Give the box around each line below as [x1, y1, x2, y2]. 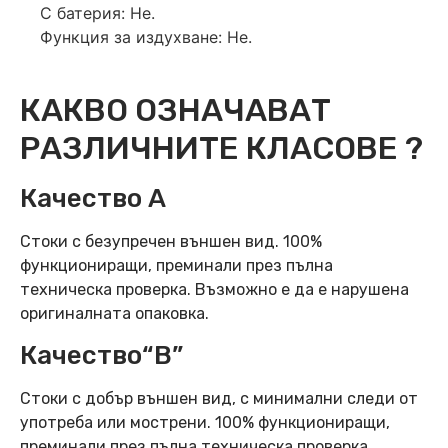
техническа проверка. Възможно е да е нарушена [20, 279, 409, 299]
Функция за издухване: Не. [40, 26, 252, 47]
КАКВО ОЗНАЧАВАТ [20, 90, 331, 129]
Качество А [20, 182, 166, 214]
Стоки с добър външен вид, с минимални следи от [20, 389, 418, 409]
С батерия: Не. [40, 2, 155, 23]
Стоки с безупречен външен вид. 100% [20, 231, 322, 251]
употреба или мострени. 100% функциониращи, [20, 413, 390, 433]
